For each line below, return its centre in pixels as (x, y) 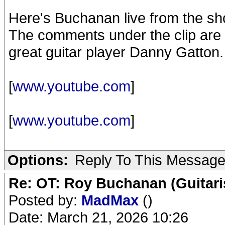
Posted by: (45, 200)
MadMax (112, 200)
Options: (38, 160)
